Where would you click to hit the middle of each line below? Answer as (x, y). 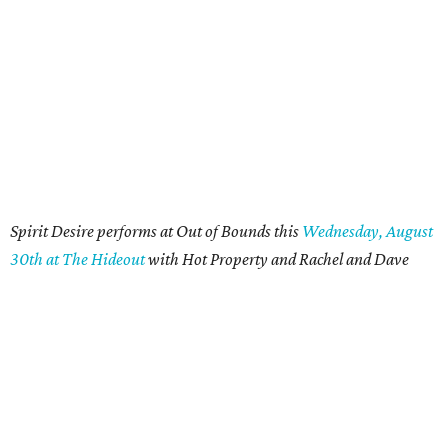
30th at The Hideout (77, 259)
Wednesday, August (366, 231)
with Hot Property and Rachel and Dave (277, 259)
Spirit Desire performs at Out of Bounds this (154, 231)
